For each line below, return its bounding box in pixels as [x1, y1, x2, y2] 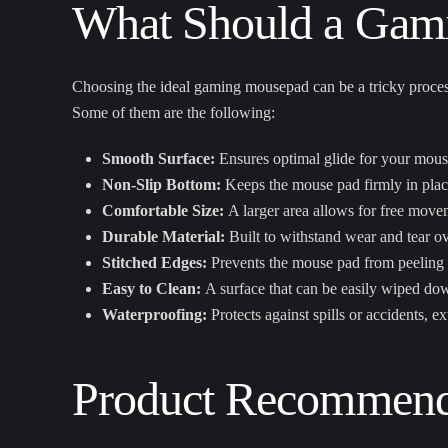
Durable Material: [102, 228, 225, 246]
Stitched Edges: [102, 254, 207, 272]
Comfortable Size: [102, 202, 224, 220]
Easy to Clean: [102, 280, 201, 298]
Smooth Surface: [102, 150, 215, 168]
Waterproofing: [102, 306, 207, 324]
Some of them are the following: [72, 104, 275, 122]
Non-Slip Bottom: [102, 176, 221, 194]
